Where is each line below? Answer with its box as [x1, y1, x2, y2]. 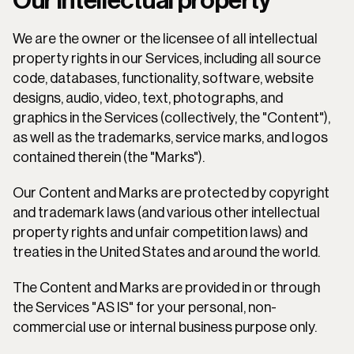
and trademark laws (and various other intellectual [13, 205, 320, 220]
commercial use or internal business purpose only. [13, 320, 317, 334]
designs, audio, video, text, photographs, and [13, 91, 283, 105]
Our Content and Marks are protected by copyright [13, 186, 330, 200]
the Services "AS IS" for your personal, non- [13, 300, 277, 314]
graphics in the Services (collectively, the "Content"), [13, 111, 330, 125]
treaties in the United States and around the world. [13, 245, 320, 259]
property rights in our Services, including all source [13, 51, 321, 66]
